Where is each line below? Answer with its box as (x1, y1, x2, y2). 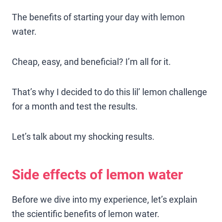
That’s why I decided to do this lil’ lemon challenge (12, 86, 207, 97)
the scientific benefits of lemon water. (12, 208, 160, 219)
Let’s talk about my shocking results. (12, 131, 155, 142)
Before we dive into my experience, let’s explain (12, 194, 197, 205)
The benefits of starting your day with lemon (12, 11, 185, 22)
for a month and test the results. (12, 101, 138, 111)
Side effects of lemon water (12, 166, 183, 183)
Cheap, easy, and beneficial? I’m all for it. (12, 56, 171, 67)
